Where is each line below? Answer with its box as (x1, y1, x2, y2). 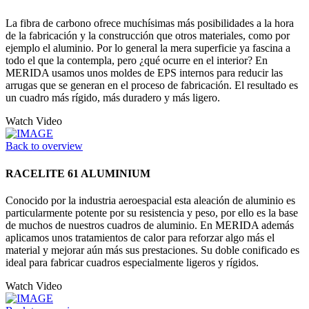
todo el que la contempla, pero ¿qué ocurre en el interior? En (6, 54, 268, 67)
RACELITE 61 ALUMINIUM (6, 167, 150, 179)
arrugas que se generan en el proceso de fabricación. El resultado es (6, 79, 298, 92)
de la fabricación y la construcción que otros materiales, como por (6, 30, 290, 42)
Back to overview (6, 140, 83, 152)
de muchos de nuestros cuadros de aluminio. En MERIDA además (6, 219, 294, 231)
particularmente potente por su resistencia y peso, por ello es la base (6, 206, 298, 219)
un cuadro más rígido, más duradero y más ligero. (6, 92, 220, 104)
